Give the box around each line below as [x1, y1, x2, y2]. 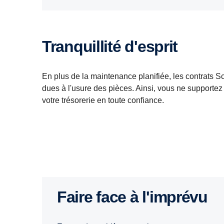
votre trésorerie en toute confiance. [42, 96, 164, 105]
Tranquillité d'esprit [50, 37, 178, 56]
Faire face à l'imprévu [66, 188, 207, 206]
